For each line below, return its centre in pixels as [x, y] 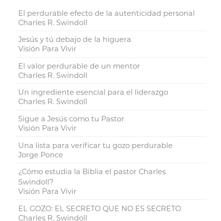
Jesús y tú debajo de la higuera [75, 40]
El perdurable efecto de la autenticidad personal [107, 13]
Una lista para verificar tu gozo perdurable [96, 145]
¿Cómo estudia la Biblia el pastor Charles [92, 172]
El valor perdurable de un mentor [79, 66]
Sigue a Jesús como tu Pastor [72, 119]
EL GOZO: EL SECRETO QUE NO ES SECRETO [100, 208]
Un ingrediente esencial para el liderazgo [93, 92]
